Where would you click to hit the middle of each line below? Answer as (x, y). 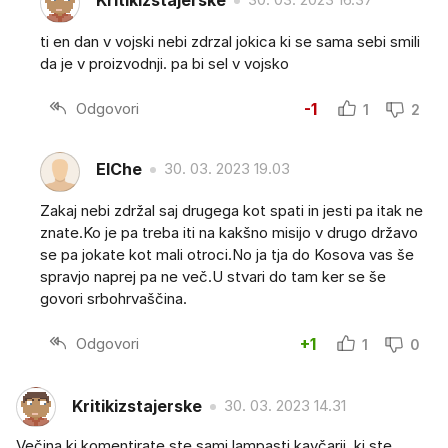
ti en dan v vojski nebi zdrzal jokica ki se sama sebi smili (230, 41)
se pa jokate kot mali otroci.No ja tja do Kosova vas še (227, 254)
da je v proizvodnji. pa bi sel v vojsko (164, 63)
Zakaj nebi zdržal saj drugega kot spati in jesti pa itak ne (231, 210)
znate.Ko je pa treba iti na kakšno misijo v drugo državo (229, 232)
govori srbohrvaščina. (113, 298)
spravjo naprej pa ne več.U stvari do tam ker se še (213, 276)
